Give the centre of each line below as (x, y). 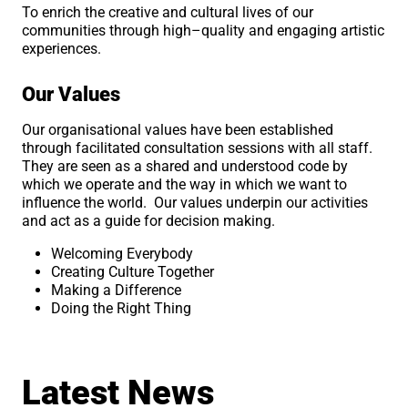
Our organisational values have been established (178, 129)
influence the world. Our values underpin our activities (195, 202)
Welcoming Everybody (122, 253)
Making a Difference (117, 290)
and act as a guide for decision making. (149, 220)
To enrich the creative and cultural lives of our (168, 12)
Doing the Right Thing (122, 308)
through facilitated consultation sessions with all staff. (199, 148)
